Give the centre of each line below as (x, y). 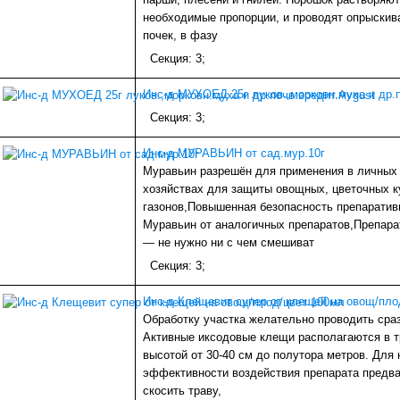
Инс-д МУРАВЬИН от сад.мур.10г (234, 154)
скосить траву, (182, 391)
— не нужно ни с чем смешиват (229, 243)
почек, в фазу (180, 36)
